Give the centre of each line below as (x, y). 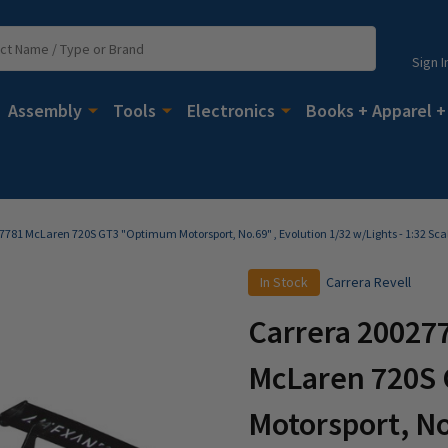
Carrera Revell (368, 281)
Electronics (231, 110)
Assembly (45, 110)
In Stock (284, 281)
